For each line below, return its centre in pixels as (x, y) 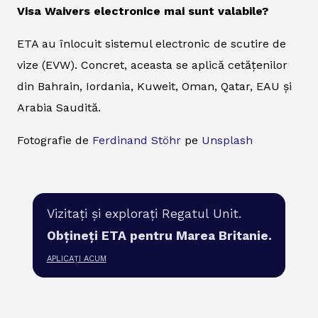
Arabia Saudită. (59, 108)
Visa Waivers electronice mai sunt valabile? (143, 11)
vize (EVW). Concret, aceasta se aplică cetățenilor (152, 65)
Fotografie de (55, 141)
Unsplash (227, 141)
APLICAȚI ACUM (76, 259)
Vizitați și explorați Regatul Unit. (144, 213)
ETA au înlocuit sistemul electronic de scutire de (152, 44)
